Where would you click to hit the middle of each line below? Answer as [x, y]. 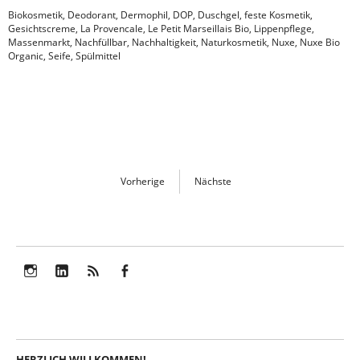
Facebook [143, 290]
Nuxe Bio [320, 43]
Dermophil [144, 15]
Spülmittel [98, 56]
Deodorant [92, 15]
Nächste [213, 182]
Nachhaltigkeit [164, 43]
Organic [26, 56]
